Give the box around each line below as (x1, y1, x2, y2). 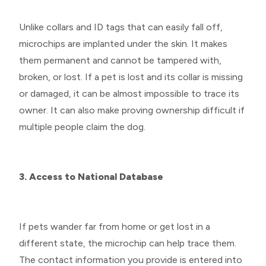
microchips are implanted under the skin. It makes (19, 37, 227, 49)
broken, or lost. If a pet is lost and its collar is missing (19, 71, 243, 83)
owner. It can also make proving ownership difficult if (19, 104, 245, 116)
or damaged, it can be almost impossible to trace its (19, 87, 239, 99)
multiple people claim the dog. (19, 121, 148, 132)
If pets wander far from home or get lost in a (19, 220, 210, 232)
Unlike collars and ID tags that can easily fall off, (19, 21, 223, 33)
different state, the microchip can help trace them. (19, 237, 236, 249)
